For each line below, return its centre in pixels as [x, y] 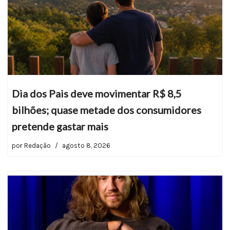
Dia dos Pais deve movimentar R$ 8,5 [97, 94]
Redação [37, 146]
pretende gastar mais [60, 127]
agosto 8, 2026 [86, 146]
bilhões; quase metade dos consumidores [107, 110]
